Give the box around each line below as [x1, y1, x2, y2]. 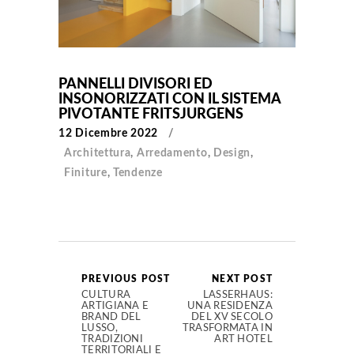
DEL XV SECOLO [191, 311, 273, 322]
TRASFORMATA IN [182, 322, 273, 333]
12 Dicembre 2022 [58, 127, 159, 139]
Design [213, 147, 251, 159]
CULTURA [81, 289, 131, 300]
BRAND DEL [81, 311, 141, 322]
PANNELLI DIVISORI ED [58, 77, 213, 92]
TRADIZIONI [81, 333, 144, 345]
